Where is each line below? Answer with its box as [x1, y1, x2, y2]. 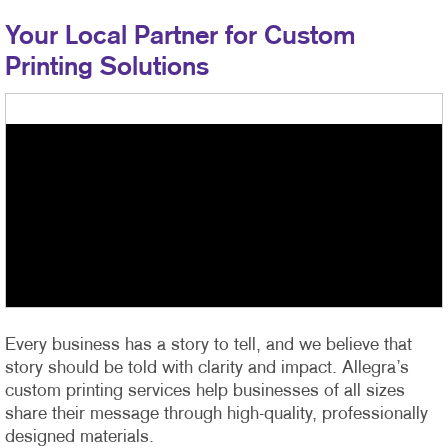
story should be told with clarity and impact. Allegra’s [5, 359, 409, 377]
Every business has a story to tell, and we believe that [5, 336, 412, 354]
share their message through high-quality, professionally [5, 405, 428, 423]
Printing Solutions [5, 55, 209, 79]
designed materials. [5, 428, 154, 446]
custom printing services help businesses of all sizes [5, 382, 405, 400]
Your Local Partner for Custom [5, 24, 356, 48]
